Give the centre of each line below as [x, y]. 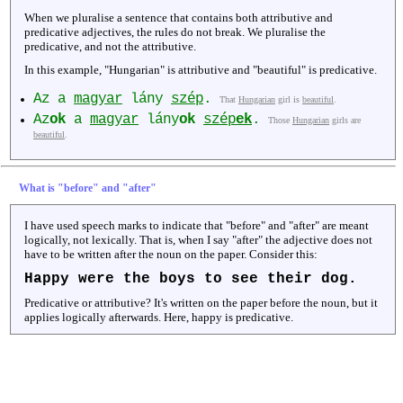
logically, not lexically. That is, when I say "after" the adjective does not [198, 240]
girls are [345, 121]
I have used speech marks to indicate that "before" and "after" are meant [197, 226]
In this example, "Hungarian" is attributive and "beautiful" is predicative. [201, 70]
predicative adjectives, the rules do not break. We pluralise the [175, 32]
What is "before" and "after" [88, 188]
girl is [289, 100]
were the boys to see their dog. [213, 279]
